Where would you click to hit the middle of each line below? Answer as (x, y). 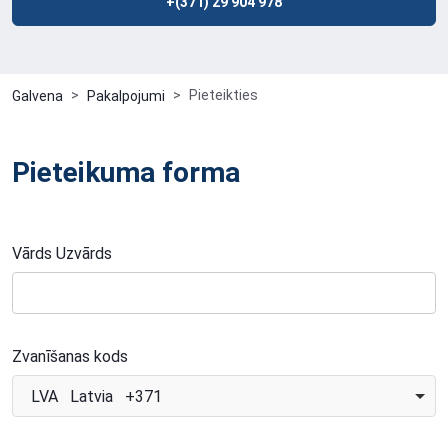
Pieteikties (223, 95)
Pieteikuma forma (126, 172)
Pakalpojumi (126, 96)
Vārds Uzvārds (62, 253)
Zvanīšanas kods (70, 356)
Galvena (37, 96)
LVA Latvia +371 (96, 396)
